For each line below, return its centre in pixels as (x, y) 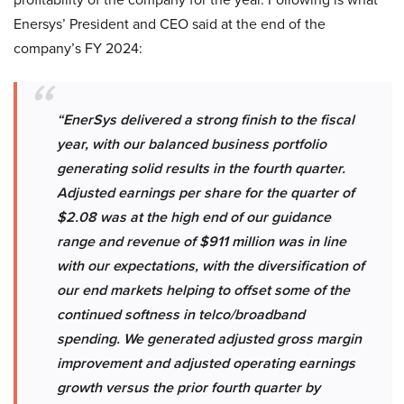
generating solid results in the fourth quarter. (201, 169)
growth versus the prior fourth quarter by (188, 388)
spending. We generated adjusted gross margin (209, 339)
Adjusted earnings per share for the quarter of (206, 193)
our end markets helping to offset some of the (203, 290)
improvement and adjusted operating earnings (206, 363)
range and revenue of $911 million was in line (202, 242)
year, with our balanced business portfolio (192, 144)
